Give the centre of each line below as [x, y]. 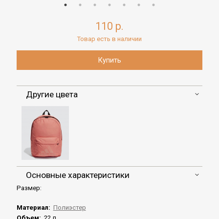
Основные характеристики [77, 175]
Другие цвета [52, 95]
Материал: [34, 208]
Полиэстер [69, 208]
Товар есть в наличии [109, 39]
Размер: [29, 188]
